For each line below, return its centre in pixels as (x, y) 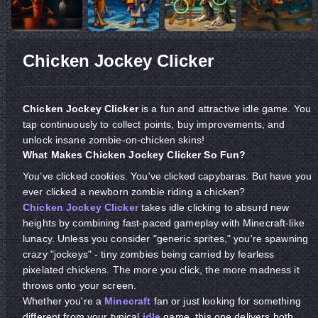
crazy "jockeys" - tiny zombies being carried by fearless (149, 254)
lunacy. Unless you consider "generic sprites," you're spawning (166, 238)
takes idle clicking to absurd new (214, 207)
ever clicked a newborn (76, 192)
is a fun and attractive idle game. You (225, 109)
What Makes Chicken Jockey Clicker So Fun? (135, 155)
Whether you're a (64, 301)
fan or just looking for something (226, 301)
